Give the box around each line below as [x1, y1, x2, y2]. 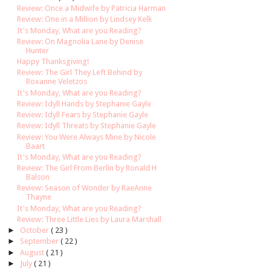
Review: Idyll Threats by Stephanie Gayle [17, 121, 157, 131]
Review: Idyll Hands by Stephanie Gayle [17, 99, 152, 108]
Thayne [26, 192, 52, 202]
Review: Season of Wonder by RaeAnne [17, 183, 152, 193]
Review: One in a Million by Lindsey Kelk [17, 15, 152, 24]
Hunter [26, 45, 50, 55]
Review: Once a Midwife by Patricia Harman [17, 4, 166, 13]
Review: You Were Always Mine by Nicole [17, 132, 157, 142]
